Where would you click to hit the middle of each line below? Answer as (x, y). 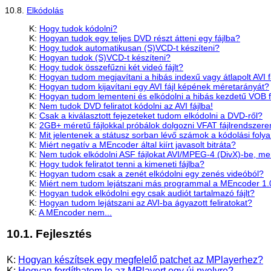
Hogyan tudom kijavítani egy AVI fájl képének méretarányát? (154, 86)
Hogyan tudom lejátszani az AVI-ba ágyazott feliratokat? (146, 202)
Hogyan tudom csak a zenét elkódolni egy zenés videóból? (152, 173)
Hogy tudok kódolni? (78, 28)
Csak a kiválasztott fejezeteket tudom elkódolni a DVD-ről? (151, 115)
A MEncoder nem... (75, 212)
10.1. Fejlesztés (49, 233)
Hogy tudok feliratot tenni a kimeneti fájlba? (122, 164)
